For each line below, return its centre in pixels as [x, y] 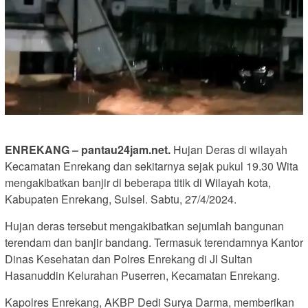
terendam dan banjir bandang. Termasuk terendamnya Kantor [154, 243]
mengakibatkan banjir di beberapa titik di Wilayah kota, [138, 183]
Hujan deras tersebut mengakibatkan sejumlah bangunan [144, 226]
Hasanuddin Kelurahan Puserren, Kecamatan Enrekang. [142, 276]
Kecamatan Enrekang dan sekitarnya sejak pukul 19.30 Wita [152, 166]
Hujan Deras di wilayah [229, 150]
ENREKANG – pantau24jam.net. [88, 150]
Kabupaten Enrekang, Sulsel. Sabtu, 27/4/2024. [121, 199]
